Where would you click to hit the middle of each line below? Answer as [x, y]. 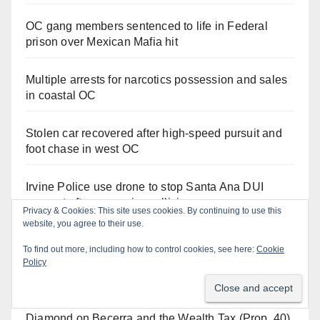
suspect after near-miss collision [109, 202]
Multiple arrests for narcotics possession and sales [157, 79]
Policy [35, 262]
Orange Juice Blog [92, 273]
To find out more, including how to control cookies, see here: [140, 249]
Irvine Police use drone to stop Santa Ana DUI [145, 186]
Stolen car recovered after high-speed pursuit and [154, 133]
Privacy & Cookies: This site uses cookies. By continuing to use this [152, 211]
